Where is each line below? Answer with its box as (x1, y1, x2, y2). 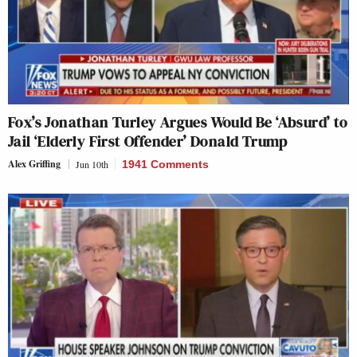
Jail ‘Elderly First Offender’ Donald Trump (8, 130, 288, 153)
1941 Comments (122, 158, 209, 171)
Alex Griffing (8, 157, 61, 171)
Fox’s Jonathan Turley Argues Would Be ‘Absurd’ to (8, 111, 348, 134)
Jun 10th (76, 158, 108, 171)
